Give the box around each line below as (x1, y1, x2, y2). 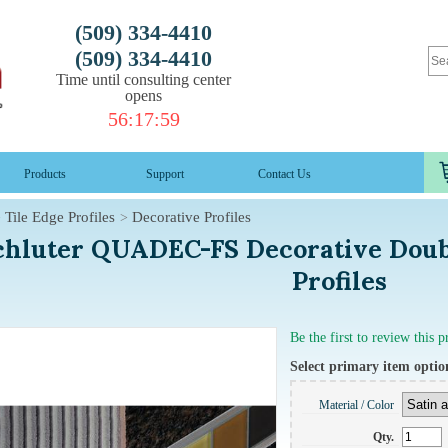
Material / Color (319, 398, 395, 413)
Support (145, 166, 184, 181)
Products (23, 166, 66, 181)
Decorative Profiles (131, 208, 251, 225)
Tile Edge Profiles (4, 208, 115, 225)
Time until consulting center (56, 71, 231, 88)
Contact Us (258, 166, 311, 181)
